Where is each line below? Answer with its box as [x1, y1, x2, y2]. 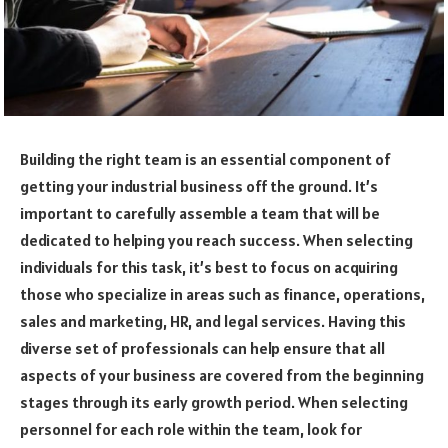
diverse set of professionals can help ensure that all [20, 337, 385, 358]
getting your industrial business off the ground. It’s [20, 175, 378, 196]
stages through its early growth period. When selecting [20, 391, 408, 412]
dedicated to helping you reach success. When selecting [20, 229, 413, 250]
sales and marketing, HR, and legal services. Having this [20, 310, 406, 331]
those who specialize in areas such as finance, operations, [20, 283, 425, 304]
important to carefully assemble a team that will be [20, 202, 380, 223]
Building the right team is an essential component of [20, 148, 391, 169]
